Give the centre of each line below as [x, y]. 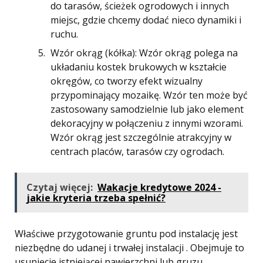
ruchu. [64, 34]
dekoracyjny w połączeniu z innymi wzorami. [147, 123]
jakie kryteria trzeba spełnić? [96, 198]
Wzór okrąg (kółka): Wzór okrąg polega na [144, 53]
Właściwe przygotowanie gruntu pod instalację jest [126, 234]
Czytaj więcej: [60, 187]
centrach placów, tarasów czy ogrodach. [137, 151]
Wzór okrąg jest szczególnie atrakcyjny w [141, 137]
